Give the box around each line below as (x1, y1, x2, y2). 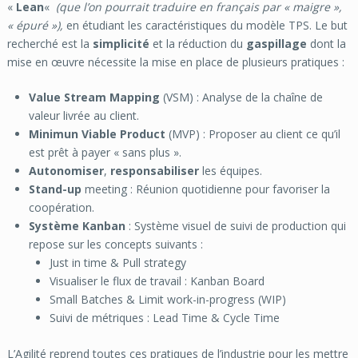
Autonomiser (28, 162, 104, 178)
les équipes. (198, 162, 262, 178)
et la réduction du (149, 35, 246, 51)
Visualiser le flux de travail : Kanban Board (50, 272, 265, 288)
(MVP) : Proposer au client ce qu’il (165, 125, 340, 141)
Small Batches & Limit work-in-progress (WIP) (50, 291, 287, 307)
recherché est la (6, 35, 93, 51)
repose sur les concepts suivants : (28, 236, 203, 252)
